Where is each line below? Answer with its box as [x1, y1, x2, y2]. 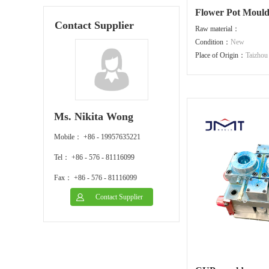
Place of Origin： [195, 51, 246, 59]
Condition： [195, 38, 231, 46]
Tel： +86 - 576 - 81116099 [54, 153, 134, 162]
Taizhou [246, 51, 268, 59]
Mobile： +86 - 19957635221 [54, 133, 141, 141]
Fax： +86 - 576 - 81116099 [54, 174, 137, 182]
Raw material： [195, 25, 240, 33]
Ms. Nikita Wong [54, 110, 133, 122]
